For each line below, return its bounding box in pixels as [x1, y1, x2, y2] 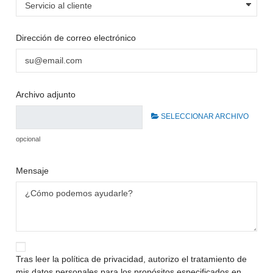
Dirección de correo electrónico [16, 32, 136, 43]
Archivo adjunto [16, 89, 76, 99]
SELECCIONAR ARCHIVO [160, 112, 249, 121]
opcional [16, 135, 41, 143]
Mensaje [16, 165, 49, 175]
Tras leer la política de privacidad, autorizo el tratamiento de [16, 253, 247, 264]
